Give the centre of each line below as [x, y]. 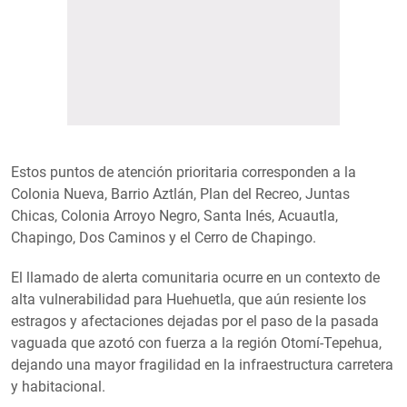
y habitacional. [58, 386]
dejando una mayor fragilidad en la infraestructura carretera [202, 364]
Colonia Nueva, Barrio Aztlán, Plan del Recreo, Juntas [180, 194]
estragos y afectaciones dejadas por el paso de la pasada [195, 321]
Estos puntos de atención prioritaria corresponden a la [184, 172]
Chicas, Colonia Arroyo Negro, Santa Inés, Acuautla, [174, 215]
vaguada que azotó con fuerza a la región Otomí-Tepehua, [196, 342]
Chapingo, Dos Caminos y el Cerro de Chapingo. [164, 237]
